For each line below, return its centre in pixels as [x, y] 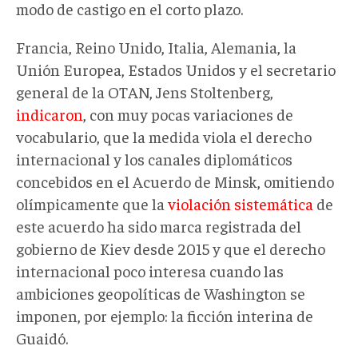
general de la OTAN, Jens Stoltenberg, [145, 91]
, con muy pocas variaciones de [188, 113]
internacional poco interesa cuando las [150, 270]
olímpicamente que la [92, 203]
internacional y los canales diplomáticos [154, 158]
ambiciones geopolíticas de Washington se [161, 292]
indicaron [50, 113]
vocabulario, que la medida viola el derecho [164, 136]
